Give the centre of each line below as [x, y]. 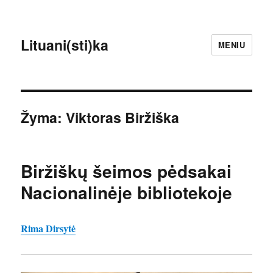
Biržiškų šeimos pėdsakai [126, 171]
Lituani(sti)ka [65, 44]
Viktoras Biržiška [123, 117]
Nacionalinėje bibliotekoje [127, 192]
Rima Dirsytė [48, 228]
